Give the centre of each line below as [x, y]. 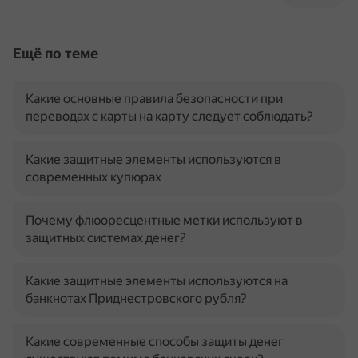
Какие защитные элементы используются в [153, 159]
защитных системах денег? [106, 238]
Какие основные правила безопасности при [154, 99]
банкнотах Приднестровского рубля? [136, 298]
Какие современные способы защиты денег [155, 342]
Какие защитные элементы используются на [157, 281]
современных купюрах [93, 177]
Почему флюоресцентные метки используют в [164, 220]
